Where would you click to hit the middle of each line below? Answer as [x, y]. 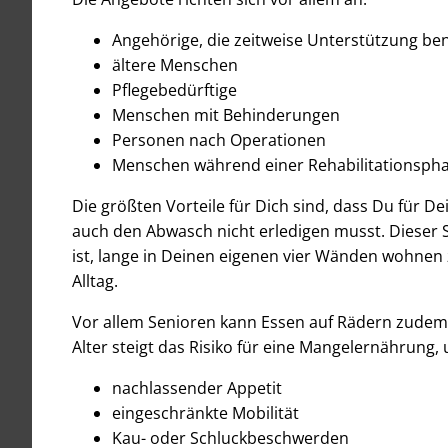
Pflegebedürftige [174, 89]
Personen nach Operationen [219, 139]
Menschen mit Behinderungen [226, 114]
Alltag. [95, 280]
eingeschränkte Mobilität [205, 412]
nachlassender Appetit [197, 387]
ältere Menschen [175, 64]
